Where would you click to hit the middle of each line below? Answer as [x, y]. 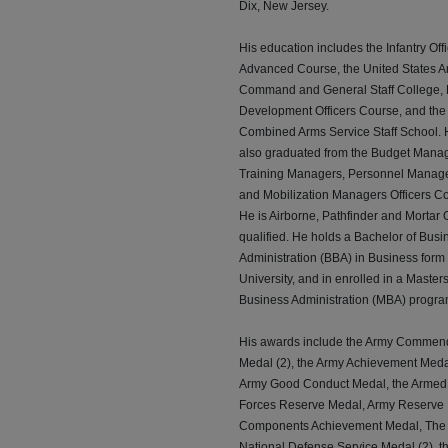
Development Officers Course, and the [342, 111]
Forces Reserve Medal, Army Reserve [341, 405]
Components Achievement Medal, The [342, 426]
